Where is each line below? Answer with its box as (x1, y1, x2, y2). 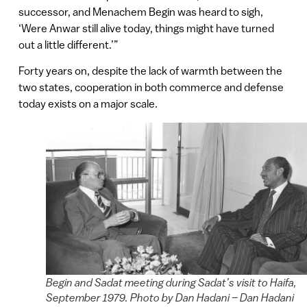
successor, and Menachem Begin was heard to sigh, (18, 5, 263, 18)
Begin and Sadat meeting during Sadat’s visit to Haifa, (45, 275, 297, 288)
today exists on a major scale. (18, 97, 158, 110)
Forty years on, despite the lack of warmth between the (18, 64, 282, 77)
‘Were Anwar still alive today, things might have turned (18, 21, 274, 34)
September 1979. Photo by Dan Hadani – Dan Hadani (45, 291, 294, 304)
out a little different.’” (18, 38, 118, 51)
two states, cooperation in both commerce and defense (18, 80, 284, 93)
